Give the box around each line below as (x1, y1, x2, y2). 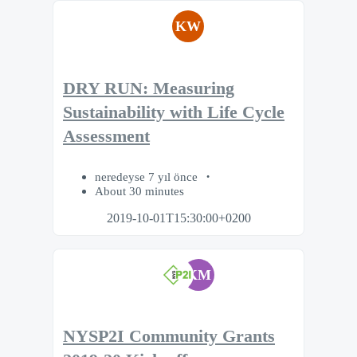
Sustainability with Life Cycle (63, 103, 284, 123)
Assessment (63, 127, 150, 147)
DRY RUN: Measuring (63, 79, 234, 99)
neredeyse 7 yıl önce (95, 169, 201, 183)
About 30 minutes (95, 183, 184, 198)
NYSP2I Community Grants (63, 327, 275, 347)
